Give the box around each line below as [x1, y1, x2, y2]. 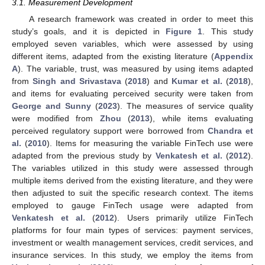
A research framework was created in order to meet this [28, 14, 253, 24]
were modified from [12, 114, 100, 124]
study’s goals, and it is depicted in [12, 27, 166, 37]
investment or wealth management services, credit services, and [12, 238, 253, 248]
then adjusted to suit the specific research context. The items [12, 188, 253, 198]
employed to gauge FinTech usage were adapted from [12, 201, 253, 211]
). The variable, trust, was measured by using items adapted [18, 64, 253, 74]
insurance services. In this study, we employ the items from [12, 250, 253, 260]
